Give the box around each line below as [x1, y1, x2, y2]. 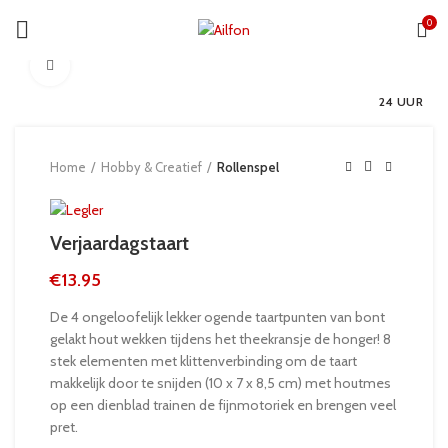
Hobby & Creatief [101, 159, 202, 175]
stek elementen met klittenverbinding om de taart [50, 351, 357, 370]
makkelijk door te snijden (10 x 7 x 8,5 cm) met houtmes [50, 373, 391, 392]
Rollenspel [217, 159, 279, 175]
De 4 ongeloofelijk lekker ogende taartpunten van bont [50, 307, 385, 326]
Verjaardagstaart [50, 230, 189, 255]
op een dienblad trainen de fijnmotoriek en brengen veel [50, 395, 396, 414]
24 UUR [378, 94, 423, 109]
